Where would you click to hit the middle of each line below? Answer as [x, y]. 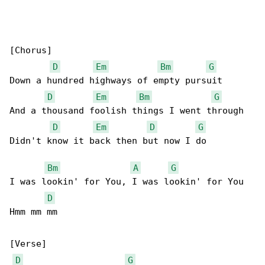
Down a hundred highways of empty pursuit [116, 81]
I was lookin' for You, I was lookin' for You [127, 182]
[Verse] [28, 244]
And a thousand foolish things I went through [127, 111]
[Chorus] [31, 51]
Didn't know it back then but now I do [108, 141]
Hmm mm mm [33, 212]
